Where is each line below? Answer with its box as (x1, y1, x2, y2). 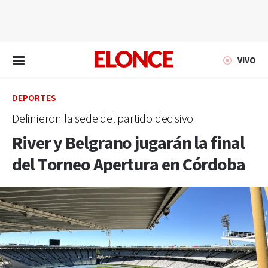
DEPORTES (12, 92, 56, 105)
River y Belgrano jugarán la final (12, 132, 245, 156)
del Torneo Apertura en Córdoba (12, 153, 245, 177)
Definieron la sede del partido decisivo (12, 111, 194, 127)
